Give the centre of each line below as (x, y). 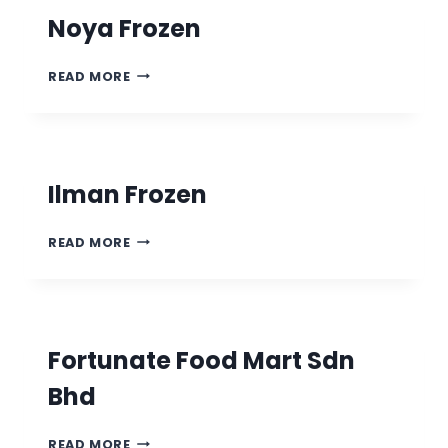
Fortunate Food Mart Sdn (201, 360)
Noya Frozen (124, 28)
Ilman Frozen (127, 194)
